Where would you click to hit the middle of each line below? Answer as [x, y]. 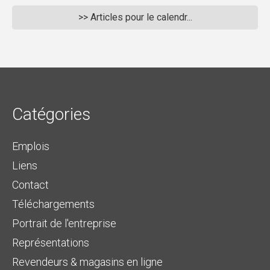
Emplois [31, 146]
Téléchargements [53, 204]
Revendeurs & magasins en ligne [87, 262]
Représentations [51, 243]
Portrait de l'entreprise [64, 224]
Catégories [51, 115]
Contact [30, 185]
